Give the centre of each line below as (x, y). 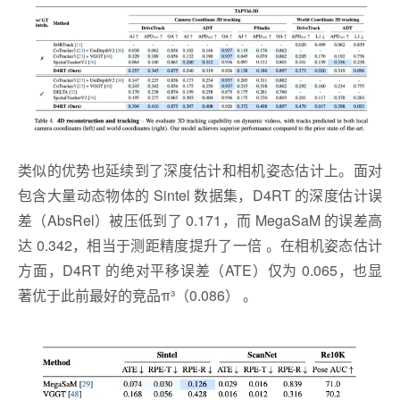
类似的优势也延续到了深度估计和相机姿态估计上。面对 (200, 170)
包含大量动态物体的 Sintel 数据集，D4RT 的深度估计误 (200, 195)
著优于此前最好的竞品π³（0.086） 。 (137, 295)
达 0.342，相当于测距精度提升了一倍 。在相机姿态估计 (200, 245)
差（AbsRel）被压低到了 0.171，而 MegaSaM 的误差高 (200, 220)
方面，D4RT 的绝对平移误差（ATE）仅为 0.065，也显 (200, 270)
